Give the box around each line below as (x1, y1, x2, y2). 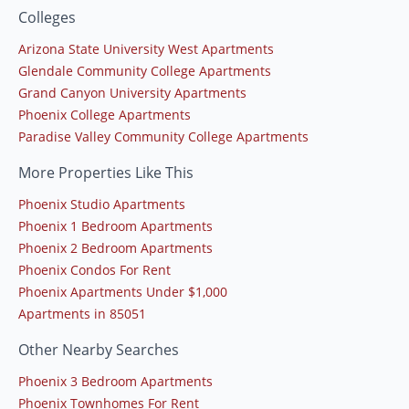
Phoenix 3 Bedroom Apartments (18, 372, 213, 391)
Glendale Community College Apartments (18, 62, 271, 80)
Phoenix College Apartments (18, 106, 191, 124)
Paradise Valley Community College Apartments (18, 128, 309, 146)
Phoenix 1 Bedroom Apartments (18, 217, 213, 236)
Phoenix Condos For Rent (18, 261, 171, 279)
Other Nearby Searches (18, 340, 179, 361)
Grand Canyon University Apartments (18, 84, 246, 102)
